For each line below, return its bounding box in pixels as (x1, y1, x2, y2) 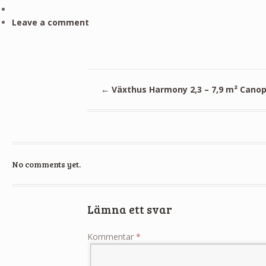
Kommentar (87, 230, 137, 242)
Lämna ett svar (87, 201, 173, 217)
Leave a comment (11, 16, 89, 28)
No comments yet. (11, 158, 81, 170)
